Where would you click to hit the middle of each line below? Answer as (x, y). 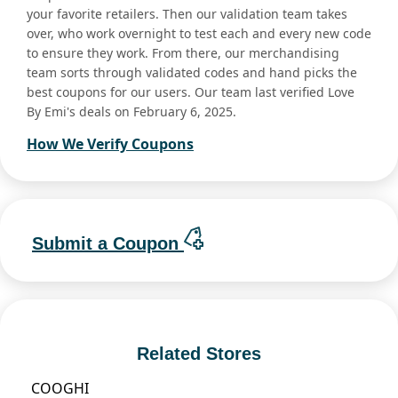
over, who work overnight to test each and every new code (199, 34)
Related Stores (199, 353)
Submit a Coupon (108, 243)
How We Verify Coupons (110, 144)
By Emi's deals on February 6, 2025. (131, 112)
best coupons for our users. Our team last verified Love (191, 92)
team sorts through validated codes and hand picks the (192, 73)
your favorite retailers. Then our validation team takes (187, 14)
